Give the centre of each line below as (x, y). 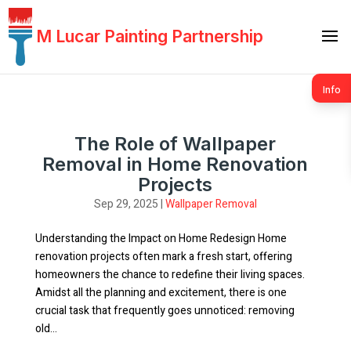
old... (46, 329)
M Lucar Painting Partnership (150, 36)
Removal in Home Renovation (175, 164)
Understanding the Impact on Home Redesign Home (161, 239)
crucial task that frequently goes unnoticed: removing (165, 311)
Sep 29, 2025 (126, 204)
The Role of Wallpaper (175, 144)
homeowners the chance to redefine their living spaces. (170, 275)
